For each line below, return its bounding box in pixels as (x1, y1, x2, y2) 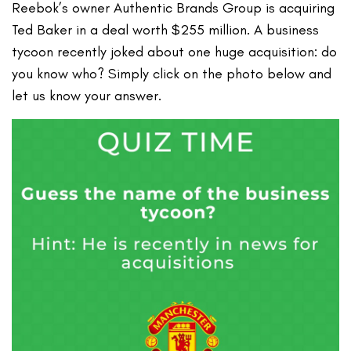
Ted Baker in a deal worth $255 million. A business (12, 21, 320, 39)
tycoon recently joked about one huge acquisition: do (12, 43, 338, 61)
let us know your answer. (12, 87, 162, 105)
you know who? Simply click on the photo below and (12, 65, 332, 83)
